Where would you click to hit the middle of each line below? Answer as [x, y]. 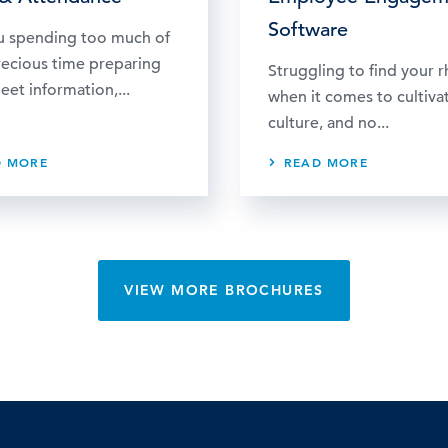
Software [308, 29]
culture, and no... [328, 122]
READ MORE [326, 161]
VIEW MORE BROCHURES [224, 289]
